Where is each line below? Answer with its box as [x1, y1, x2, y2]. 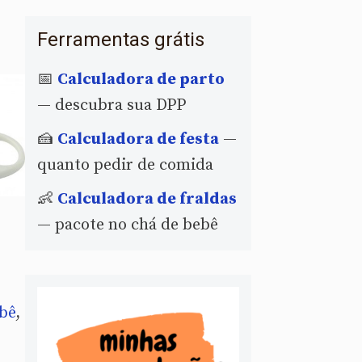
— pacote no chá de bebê [37, 214, 218, 235]
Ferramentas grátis [37, 27, 204, 51]
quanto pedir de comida [37, 154, 213, 175]
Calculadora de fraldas [57, 188, 237, 209]
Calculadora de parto [57, 69, 225, 90]
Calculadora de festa [57, 128, 219, 149]
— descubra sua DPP [37, 95, 186, 116]
